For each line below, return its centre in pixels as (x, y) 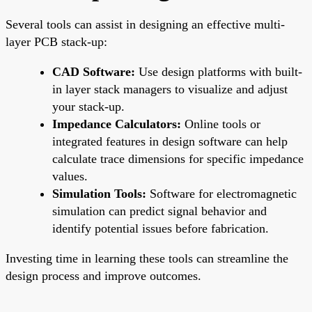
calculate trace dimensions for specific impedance (178, 158)
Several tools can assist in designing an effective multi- (145, 24)
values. (70, 176)
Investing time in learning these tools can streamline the (147, 258)
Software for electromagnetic (221, 193)
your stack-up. (88, 106)
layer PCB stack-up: (56, 41)
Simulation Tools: (99, 193)
